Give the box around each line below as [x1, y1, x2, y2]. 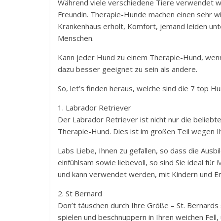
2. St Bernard [58, 188, 102, 199]
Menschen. [58, 33, 94, 43]
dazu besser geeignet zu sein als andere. [58, 64, 197, 74]
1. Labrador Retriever [58, 103, 131, 113]
